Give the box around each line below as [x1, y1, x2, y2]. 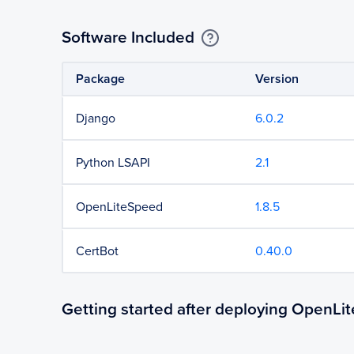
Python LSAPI [76, 155, 150, 171]
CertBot [76, 243, 119, 259]
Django [76, 111, 115, 126]
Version [255, 71, 299, 87]
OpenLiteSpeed [76, 199, 163, 215]
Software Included [62, 28, 194, 47]
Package [76, 71, 125, 87]
